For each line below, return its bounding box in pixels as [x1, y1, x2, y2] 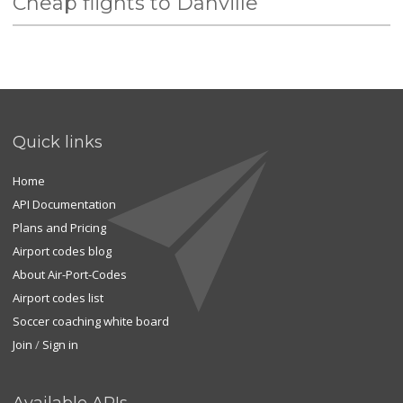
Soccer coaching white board [12, 313, 169, 329]
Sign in [41, 336, 78, 353]
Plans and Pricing [12, 219, 106, 236]
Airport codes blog [12, 243, 112, 259]
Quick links [12, 132, 103, 152]
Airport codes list [12, 290, 103, 306]
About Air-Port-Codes [12, 266, 127, 282]
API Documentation [12, 196, 116, 212]
